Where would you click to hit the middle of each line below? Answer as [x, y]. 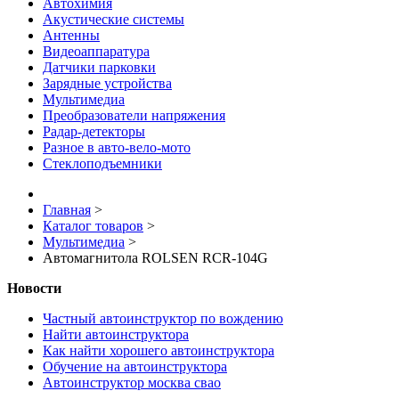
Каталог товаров [93, 226]
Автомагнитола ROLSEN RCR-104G [155, 258]
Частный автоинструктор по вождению [163, 319]
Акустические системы [114, 20]
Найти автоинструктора [116, 335]
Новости [34, 289]
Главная [67, 210]
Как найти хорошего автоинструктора [159, 351]
